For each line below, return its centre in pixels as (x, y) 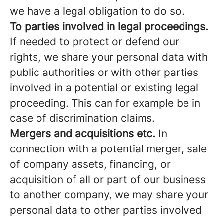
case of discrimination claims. (82, 118)
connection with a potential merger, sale (108, 149)
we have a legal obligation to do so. (97, 11)
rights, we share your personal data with (109, 57)
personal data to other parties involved (106, 210)
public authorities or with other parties (104, 72)
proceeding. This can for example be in (105, 103)
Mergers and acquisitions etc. (83, 133)
